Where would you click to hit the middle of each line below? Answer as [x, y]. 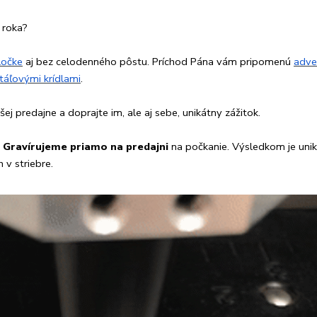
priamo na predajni [121, 146]
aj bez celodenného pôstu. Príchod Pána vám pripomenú [158, 61]
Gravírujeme [35, 146]
